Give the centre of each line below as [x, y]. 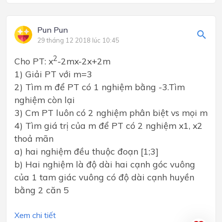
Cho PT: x [34, 61]
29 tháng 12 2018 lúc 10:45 [78, 40]
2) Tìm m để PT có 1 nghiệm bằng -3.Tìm [100, 87]
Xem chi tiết [35, 215]
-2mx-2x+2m [84, 61]
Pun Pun [53, 30]
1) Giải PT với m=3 [53, 74]
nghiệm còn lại [45, 100]
